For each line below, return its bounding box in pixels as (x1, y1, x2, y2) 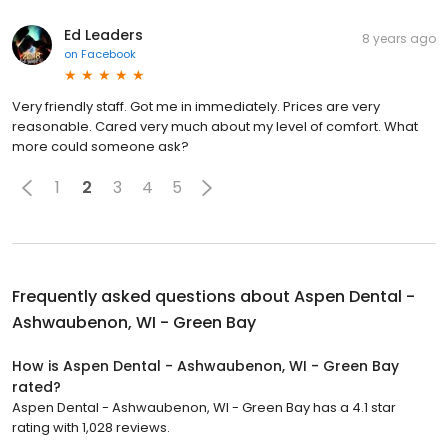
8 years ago (362, 29, 436, 47)
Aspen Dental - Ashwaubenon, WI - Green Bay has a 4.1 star (12, 397, 396, 417)
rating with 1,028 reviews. (12, 417, 170, 437)
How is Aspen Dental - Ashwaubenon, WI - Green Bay (12, 355, 399, 376)
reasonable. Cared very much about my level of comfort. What (12, 116, 418, 136)
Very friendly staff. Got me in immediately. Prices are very (12, 96, 380, 116)
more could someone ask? (12, 136, 189, 156)
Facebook (81, 45, 136, 62)
